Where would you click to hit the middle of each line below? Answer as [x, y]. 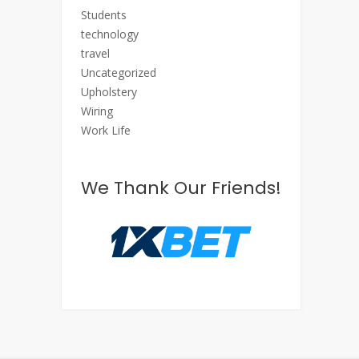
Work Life [106, 130]
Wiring [97, 111]
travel [95, 53]
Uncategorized [119, 73]
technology [110, 34]
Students [104, 15]
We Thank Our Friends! [181, 188]
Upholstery [109, 92]
